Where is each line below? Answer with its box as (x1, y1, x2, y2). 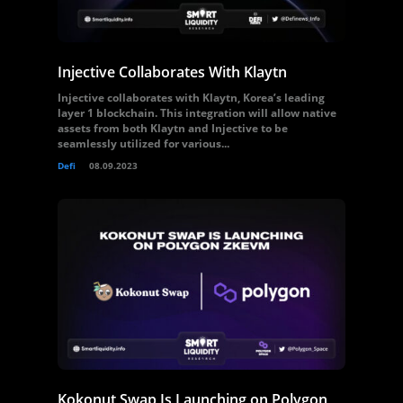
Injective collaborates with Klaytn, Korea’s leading (58, 90, 325, 105)
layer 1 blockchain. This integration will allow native (58, 105, 336, 121)
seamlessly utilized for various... (58, 136, 229, 151)
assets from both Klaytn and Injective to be (58, 121, 288, 136)
